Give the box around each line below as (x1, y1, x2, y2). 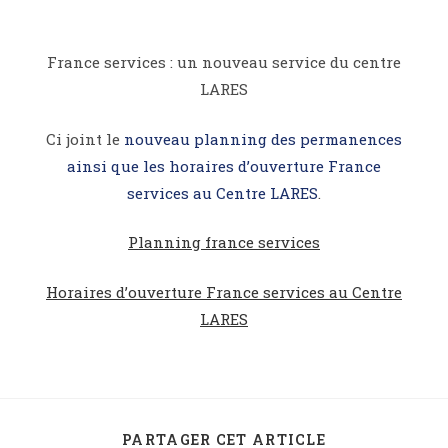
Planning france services (128, 232, 320, 253)
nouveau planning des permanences (124, 128, 402, 149)
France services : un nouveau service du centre (47, 52, 401, 73)
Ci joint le (46, 128, 124, 149)
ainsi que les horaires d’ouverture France (67, 155, 381, 176)
